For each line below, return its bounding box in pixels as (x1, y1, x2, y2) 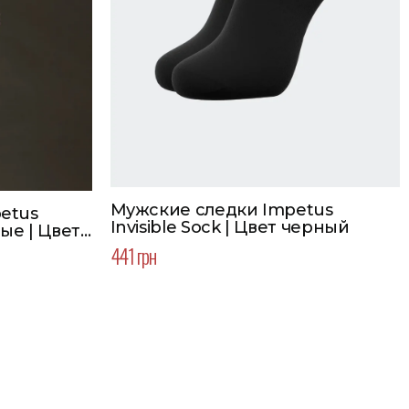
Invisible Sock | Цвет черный (110, 217, 350, 238)
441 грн (110, 240, 156, 270)
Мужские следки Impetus (110, 200, 333, 221)
